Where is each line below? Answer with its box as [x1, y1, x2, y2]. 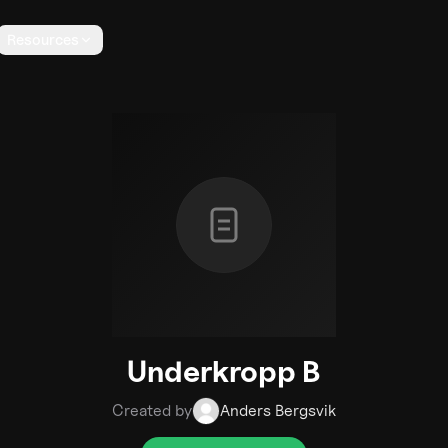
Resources [7, 31, 79, 49]
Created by [112, 401, 192, 420]
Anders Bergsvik [220, 401, 336, 420]
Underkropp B [127, 353, 321, 389]
